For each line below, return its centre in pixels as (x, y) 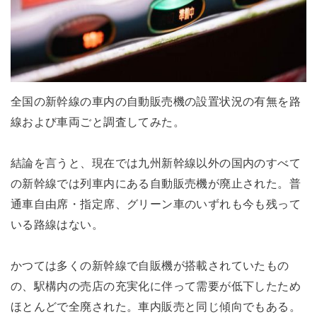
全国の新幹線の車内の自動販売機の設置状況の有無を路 (156, 102)
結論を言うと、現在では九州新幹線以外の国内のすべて (156, 163)
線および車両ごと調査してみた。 (98, 122)
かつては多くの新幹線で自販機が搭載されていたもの (150, 265)
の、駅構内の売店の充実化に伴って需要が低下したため (156, 286)
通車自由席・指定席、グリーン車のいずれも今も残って (156, 204)
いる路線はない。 (57, 225)
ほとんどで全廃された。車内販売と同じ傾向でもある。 (156, 306)
